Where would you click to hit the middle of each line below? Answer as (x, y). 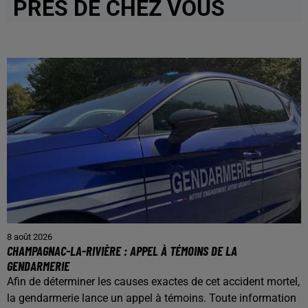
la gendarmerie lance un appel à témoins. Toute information (152, 298)
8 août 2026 (30, 236)
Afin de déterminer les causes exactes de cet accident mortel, (153, 281)
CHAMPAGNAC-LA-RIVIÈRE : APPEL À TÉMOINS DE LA (122, 250)
